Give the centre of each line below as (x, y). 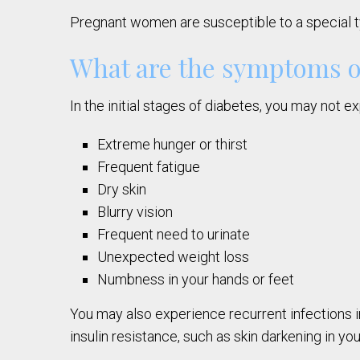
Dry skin (122, 190)
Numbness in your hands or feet (196, 280)
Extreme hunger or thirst (173, 145)
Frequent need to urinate (174, 235)
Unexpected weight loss (174, 257)
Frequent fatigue (149, 167)
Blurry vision (135, 212)
